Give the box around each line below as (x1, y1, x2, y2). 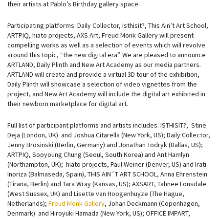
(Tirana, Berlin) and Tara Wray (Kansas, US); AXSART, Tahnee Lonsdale (7, 179, 206, 189)
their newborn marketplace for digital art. (7, 99, 128, 109)
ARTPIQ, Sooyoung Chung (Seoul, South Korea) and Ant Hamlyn (7, 150, 189, 159)
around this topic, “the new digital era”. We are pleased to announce (7, 50, 206, 60)
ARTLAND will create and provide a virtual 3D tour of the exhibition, (7, 70, 199, 79)
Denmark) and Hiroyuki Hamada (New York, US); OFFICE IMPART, (7, 209, 190, 218)
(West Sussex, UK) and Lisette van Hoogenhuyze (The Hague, (7, 189, 184, 198)
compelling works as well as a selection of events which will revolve (7, 41, 205, 50)
